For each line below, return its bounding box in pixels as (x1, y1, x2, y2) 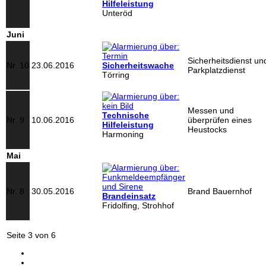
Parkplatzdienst (188, 65, 245, 75)
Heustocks (188, 125, 227, 134)
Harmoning (102, 129, 144, 139)
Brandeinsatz (102, 191, 156, 201)
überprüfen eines (188, 115, 252, 125)
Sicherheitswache (102, 61, 174, 70)
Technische (102, 110, 149, 120)
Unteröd (102, 8, 132, 18)
